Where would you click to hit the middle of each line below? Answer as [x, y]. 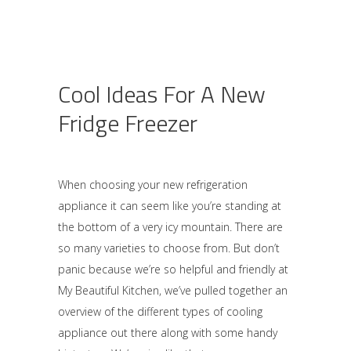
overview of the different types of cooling [160, 311]
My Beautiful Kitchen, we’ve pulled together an [173, 290]
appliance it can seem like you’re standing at [170, 206]
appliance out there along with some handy [168, 333]
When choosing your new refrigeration [153, 185]
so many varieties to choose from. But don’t [169, 248]
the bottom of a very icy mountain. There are [170, 227]
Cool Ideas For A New [162, 94]
